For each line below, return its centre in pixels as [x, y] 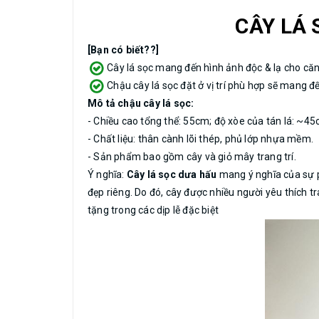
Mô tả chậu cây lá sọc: [142, 103]
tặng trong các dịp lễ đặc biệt [153, 210]
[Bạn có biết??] [123, 50]
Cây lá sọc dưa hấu [172, 174]
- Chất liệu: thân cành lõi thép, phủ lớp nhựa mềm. [200, 139]
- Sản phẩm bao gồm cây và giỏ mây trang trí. [192, 157]
